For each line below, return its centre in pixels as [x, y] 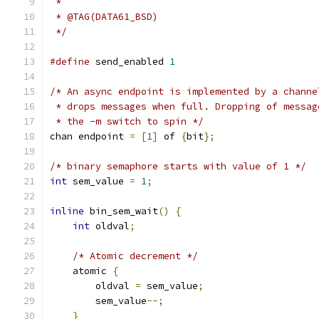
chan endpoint [90, 136]
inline [67, 211]
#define [70, 62]
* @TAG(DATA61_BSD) [104, 17]
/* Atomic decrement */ [135, 256]
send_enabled [130, 62]
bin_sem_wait [121, 211]
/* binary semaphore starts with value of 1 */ [178, 166]
